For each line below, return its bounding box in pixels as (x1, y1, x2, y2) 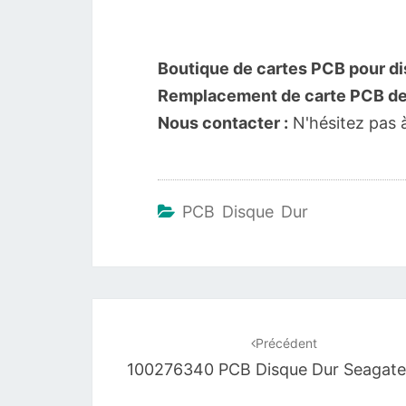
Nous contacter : (158, 113, 288, 132)
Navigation (92, 301, 221, 328)
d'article (92, 333, 186, 361)
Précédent (256, 335, 318, 351)
